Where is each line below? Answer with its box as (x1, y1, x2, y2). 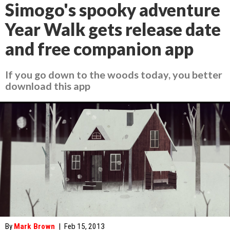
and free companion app (5, 39, 194, 59)
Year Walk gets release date (5, 19, 221, 40)
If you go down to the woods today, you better (5, 68, 222, 81)
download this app (5, 80, 90, 92)
